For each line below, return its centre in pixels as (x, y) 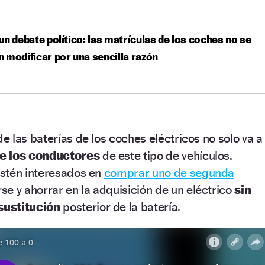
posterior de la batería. (122, 206)
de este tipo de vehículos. (166, 155)
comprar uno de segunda (169, 172)
